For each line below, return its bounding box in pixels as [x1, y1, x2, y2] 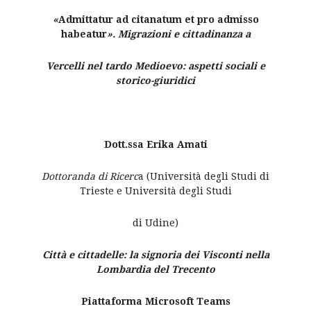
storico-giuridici [116, 75, 195, 87]
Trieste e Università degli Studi [79, 185, 232, 197]
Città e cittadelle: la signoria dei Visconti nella [42, 249, 269, 261]
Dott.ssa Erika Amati [103, 139, 208, 151]
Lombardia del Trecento [96, 264, 215, 276]
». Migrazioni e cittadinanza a [106, 28, 251, 40]
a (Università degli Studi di [138, 171, 269, 183]
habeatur [60, 28, 107, 40]
